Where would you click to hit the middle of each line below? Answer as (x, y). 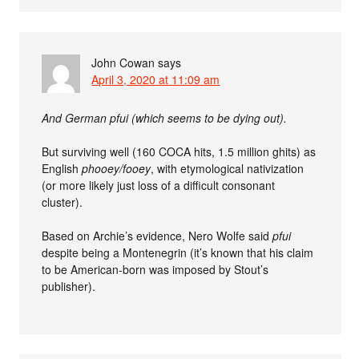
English (62, 169)
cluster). (63, 202)
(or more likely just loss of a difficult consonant (159, 186)
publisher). (69, 286)
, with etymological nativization (228, 169)
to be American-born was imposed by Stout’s (155, 270)
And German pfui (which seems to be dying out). (165, 118)
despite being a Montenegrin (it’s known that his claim (178, 253)
